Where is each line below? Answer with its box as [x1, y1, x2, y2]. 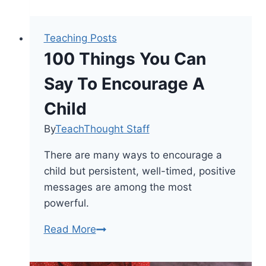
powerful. [43, 197, 89, 210]
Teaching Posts [43, 32, 117, 45]
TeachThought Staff [55, 123, 150, 135]
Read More [43, 223, 96, 236]
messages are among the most [43, 181, 192, 194]
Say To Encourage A [43, 74, 205, 94]
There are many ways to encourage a [43, 149, 222, 161]
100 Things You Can [43, 49, 206, 69]
